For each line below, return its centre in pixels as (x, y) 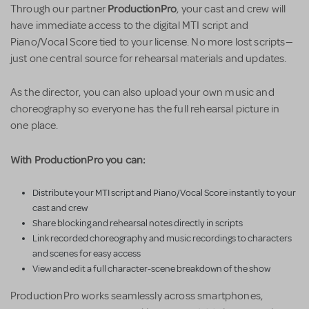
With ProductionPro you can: (78, 159)
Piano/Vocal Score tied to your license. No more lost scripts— (152, 42)
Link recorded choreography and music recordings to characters (162, 238)
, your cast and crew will (231, 9)
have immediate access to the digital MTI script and (130, 25)
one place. (34, 125)
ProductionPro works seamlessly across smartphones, (137, 296)
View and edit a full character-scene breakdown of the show (151, 268)
